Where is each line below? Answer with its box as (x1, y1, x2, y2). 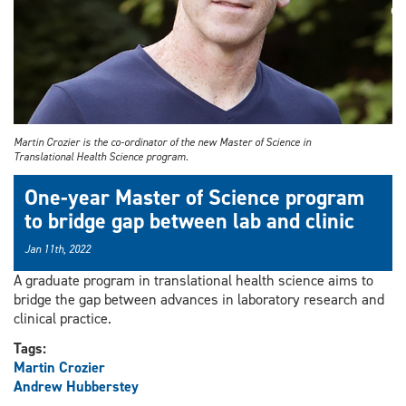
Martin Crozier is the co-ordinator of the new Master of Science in (14, 135, 311, 150)
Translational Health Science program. (14, 150, 188, 165)
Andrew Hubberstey (14, 377, 139, 397)
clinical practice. (14, 309, 111, 329)
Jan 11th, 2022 (24, 242, 91, 257)
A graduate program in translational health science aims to (14, 271, 373, 291)
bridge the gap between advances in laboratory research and (14, 290, 384, 310)
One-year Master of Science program (24, 183, 364, 213)
